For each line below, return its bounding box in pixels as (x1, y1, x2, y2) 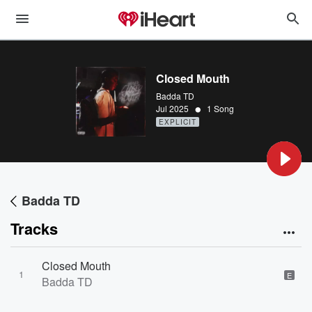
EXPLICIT (159, 117, 196, 127)
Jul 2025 (156, 102, 189, 114)
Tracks (10, 217, 58, 240)
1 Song (207, 102, 234, 114)
